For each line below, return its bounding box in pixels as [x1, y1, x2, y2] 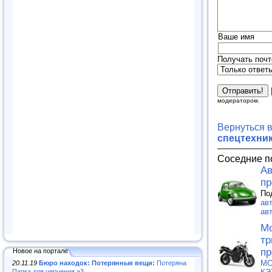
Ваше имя [218, 32, 254, 42]
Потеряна [155, 259, 186, 267]
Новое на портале [13, 246, 68, 254]
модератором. [217, 97, 260, 104]
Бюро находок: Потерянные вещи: [39, 259, 155, 267]
